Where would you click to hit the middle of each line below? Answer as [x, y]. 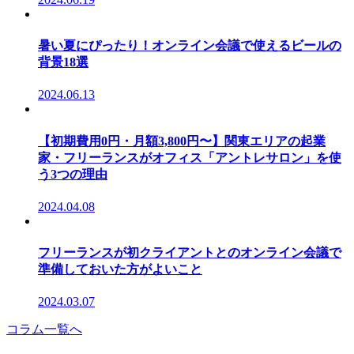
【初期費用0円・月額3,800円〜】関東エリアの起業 [182, 141]
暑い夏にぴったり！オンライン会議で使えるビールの [190, 46]
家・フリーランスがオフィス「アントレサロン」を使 [190, 157]
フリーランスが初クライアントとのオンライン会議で [190, 253]
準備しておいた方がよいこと [120, 269]
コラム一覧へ [44, 330]
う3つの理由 [73, 174]
